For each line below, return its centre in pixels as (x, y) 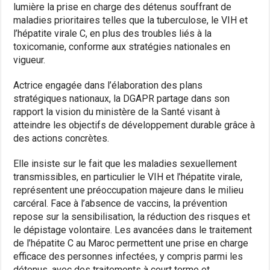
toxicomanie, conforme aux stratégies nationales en (122, 46)
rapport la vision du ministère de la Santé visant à (117, 111)
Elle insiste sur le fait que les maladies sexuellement (125, 163)
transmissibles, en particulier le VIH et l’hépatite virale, (128, 177)
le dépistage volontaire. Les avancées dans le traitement (133, 230)
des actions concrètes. (61, 138)
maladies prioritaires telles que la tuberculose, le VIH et (131, 20)
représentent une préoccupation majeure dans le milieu (129, 190)
